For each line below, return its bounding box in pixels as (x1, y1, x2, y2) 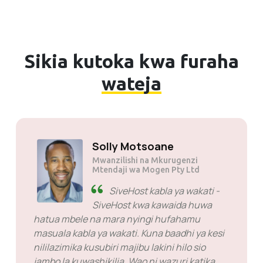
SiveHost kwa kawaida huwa (92, 198, 212, 211)
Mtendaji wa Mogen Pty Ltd (92, 164, 200, 174)
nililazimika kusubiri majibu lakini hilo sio (33, 240, 205, 254)
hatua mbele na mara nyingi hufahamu (33, 212, 200, 225)
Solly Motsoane (92, 139, 174, 153)
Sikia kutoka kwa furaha (24, 50, 239, 72)
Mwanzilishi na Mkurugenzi (92, 155, 198, 165)
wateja (102, 72, 161, 94)
